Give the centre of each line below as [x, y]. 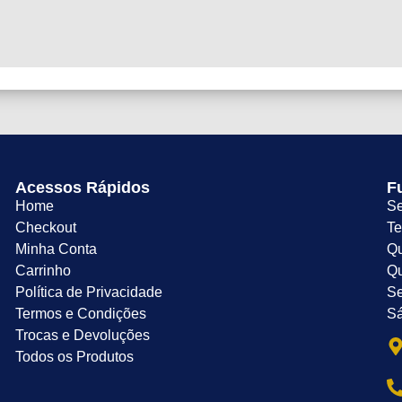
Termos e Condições [80, 314]
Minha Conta [56, 249]
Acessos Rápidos [82, 188]
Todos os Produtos [74, 357]
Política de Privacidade [88, 293]
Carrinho [43, 271]
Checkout [45, 228]
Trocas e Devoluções [82, 336]
